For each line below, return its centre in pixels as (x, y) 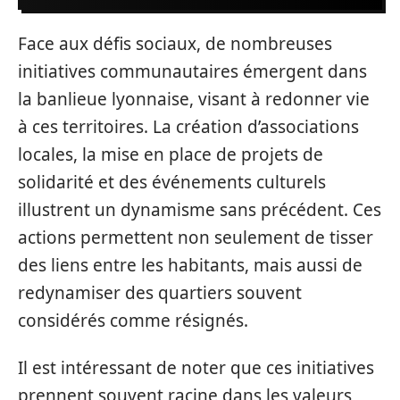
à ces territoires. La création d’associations (188, 126)
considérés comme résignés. (133, 320)
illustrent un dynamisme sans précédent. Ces (200, 209)
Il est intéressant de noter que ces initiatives (196, 368)
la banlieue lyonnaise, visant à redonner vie (194, 99)
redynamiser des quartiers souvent (160, 292)
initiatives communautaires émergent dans (192, 71)
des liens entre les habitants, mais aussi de (190, 265)
